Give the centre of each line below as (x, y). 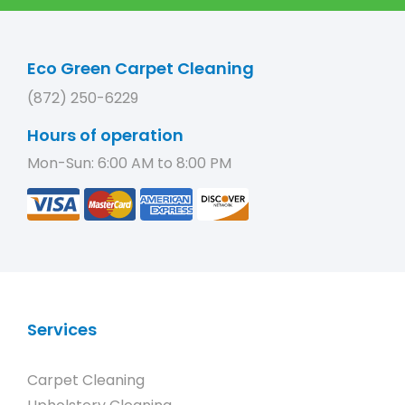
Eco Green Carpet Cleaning (141, 68)
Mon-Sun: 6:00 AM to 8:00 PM (129, 163)
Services (62, 330)
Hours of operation (105, 135)
